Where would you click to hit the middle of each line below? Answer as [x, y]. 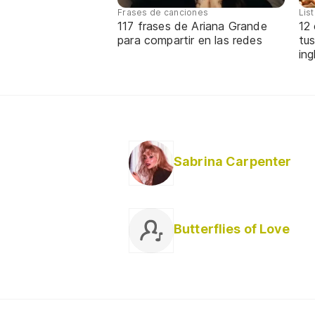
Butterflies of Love [232, 229]
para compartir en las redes [190, 40]
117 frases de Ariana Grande [192, 26]
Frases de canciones [163, 12]
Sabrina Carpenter [233, 161]
